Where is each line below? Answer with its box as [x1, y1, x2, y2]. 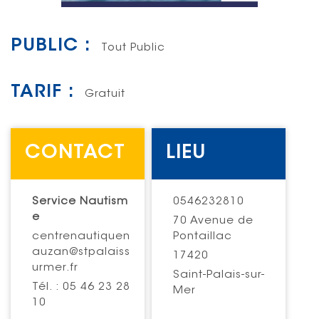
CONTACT [25, 143, 125, 163]
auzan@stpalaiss [32, 247, 130, 258]
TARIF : [11, 83, 74, 102]
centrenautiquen [32, 231, 130, 243]
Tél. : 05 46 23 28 [32, 282, 130, 293]
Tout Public [101, 42, 165, 53]
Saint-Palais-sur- [173, 270, 266, 281]
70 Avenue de [173, 216, 254, 227]
